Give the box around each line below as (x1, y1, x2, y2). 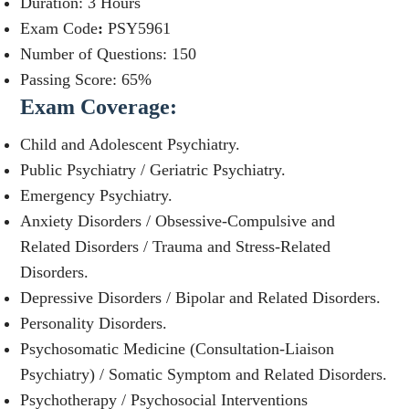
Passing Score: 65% (20, 70, 152, 89)
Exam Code (20, 19, 99, 38)
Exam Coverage (20, 95, 171, 120)
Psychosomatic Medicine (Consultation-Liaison (20, 340, 335, 359)
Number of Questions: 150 (20, 45, 197, 64)
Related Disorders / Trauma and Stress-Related (20, 237, 331, 257)
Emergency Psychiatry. (20, 186, 173, 205)
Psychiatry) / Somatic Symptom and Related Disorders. (20, 365, 388, 384)
